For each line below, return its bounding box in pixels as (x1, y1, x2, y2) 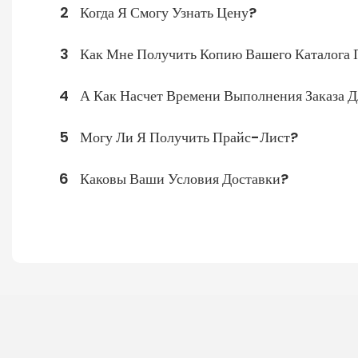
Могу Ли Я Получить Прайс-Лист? (80, 126, 298, 147)
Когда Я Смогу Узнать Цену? (80, 2, 257, 22)
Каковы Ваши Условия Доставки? (80, 168, 288, 189)
